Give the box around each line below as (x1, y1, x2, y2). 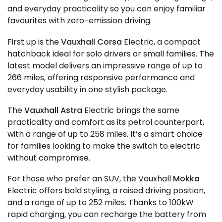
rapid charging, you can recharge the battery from (7, 209, 206, 221)
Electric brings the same (82, 105, 179, 116)
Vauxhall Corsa (61, 36, 122, 48)
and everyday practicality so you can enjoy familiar (7, 3, 206, 15)
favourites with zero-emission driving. (7, 15, 152, 27)
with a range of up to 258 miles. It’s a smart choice (7, 128, 203, 140)
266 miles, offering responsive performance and (7, 71, 195, 83)
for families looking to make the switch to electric (7, 140, 200, 152)
